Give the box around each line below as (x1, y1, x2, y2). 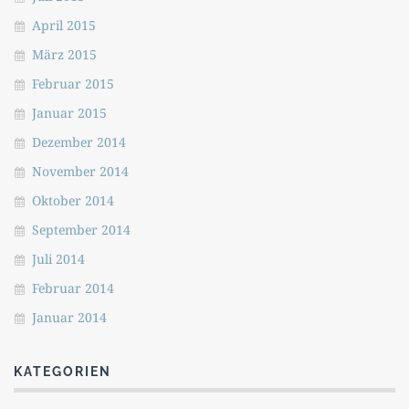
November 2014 (32, 162, 129, 180)
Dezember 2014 (32, 132, 126, 151)
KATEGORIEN (14, 363, 111, 379)
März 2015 (32, 45, 97, 63)
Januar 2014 (32, 308, 107, 326)
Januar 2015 (32, 103, 107, 121)
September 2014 (32, 220, 131, 238)
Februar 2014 (32, 278, 114, 297)
